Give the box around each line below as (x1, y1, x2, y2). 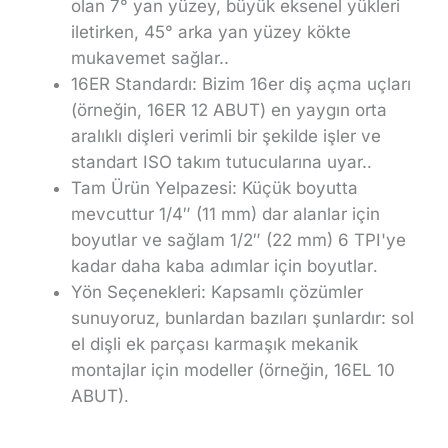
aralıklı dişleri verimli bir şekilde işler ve (71, 125, 381, 146)
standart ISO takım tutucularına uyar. (71, 151, 367, 172)
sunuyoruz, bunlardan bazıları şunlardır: (71, 307, 391, 328)
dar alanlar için (257, 203, 380, 224)
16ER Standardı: (71, 73, 197, 94)
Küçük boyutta (237, 177, 358, 198)
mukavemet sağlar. (71, 47, 224, 68)
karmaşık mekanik (209, 333, 358, 354)
